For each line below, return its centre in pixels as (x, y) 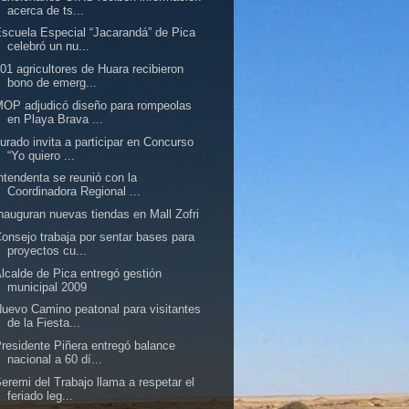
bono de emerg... (52, 83)
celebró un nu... (49, 47)
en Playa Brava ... (56, 119)
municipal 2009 (47, 287)
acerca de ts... (46, 10)
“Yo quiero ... (42, 155)
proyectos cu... (47, 250)
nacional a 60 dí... (55, 359)
